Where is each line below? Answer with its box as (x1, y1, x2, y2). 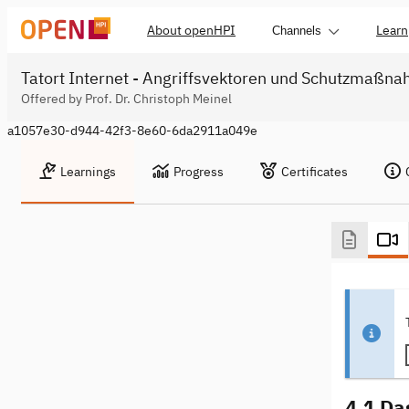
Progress (173, 163, 224, 180)
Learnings (60, 163, 116, 180)
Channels (272, 23, 321, 37)
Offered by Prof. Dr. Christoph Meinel (21, 90, 232, 107)
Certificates (281, 163, 348, 180)
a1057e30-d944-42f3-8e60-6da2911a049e (7, 122, 257, 139)
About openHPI (147, 22, 236, 38)
